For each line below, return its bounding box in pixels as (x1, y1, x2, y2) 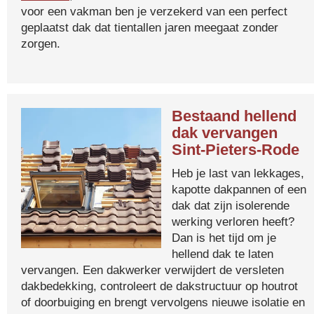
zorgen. (21, 36, 60, 50)
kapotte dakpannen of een (172, 182, 306, 196)
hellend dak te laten (172, 247, 273, 261)
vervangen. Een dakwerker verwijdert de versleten (21, 263, 284, 277)
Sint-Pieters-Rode (172, 141, 299, 158)
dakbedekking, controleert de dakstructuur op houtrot (21, 279, 298, 293)
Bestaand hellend (172, 107, 296, 125)
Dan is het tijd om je (172, 231, 276, 245)
